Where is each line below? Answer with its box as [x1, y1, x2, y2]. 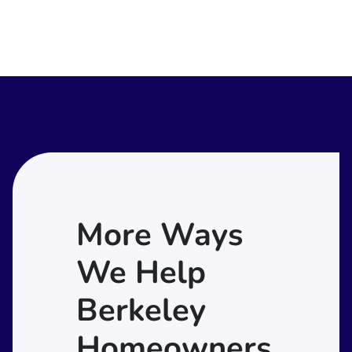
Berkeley [75, 288, 206, 332]
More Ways [75, 213, 244, 256]
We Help [75, 251, 206, 294]
